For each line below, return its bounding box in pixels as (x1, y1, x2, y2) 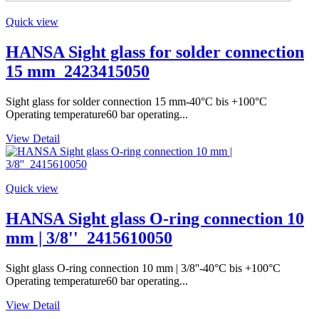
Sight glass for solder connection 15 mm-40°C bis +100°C (6, 95, 267, 108)
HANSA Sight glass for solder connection (6, 42, 304, 61)
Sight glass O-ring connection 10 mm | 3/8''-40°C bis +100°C (6, 261, 281, 274)
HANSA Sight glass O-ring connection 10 (6, 209, 304, 228)
